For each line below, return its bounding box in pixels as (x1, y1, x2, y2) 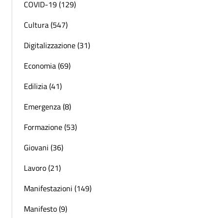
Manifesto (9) (24, 202, 67, 215)
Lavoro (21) (24, 162, 61, 174)
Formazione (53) (24, 121, 77, 133)
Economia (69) (24, 59, 71, 72)
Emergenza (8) (24, 100, 71, 112)
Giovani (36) (24, 141, 63, 153)
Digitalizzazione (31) (24, 39, 90, 51)
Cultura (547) (24, 18, 68, 31)
